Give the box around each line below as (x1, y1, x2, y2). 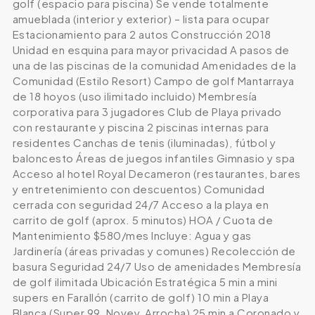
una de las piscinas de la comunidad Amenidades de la (12, 58, 297, 72)
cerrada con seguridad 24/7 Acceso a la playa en (12, 198, 269, 212)
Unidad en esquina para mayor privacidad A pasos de (12, 43, 290, 57)
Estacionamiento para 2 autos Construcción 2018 (12, 27, 271, 41)
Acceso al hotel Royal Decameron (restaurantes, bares (12, 167, 301, 181)
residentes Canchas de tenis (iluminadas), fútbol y (12, 136, 276, 150)
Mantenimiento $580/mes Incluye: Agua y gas (12, 229, 252, 243)
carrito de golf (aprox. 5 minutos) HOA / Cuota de (12, 213, 274, 227)
